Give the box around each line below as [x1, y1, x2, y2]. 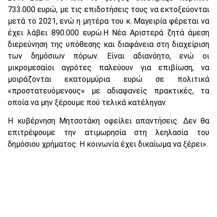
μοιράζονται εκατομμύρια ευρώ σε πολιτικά [8, 74, 209, 84]
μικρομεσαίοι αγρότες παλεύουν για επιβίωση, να [8, 62, 209, 72]
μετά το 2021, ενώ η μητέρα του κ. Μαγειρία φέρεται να [8, 16, 209, 26]
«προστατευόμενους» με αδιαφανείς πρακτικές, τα [8, 86, 209, 95]
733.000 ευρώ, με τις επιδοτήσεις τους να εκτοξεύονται [8, 4, 209, 14]
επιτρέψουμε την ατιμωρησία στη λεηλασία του [8, 128, 209, 138]
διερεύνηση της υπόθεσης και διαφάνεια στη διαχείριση [8, 39, 209, 49]
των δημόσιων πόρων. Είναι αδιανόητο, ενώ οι [8, 51, 209, 61]
